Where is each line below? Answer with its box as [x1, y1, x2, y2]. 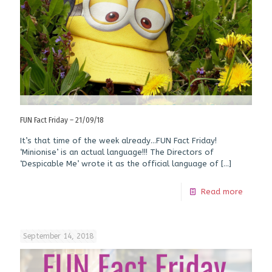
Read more [201, 187, 243, 197]
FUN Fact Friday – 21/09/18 [20, 115, 104, 125]
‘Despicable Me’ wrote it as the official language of [20, 159, 219, 169]
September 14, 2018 [23, 232, 93, 241]
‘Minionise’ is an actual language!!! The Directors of [20, 148, 214, 157]
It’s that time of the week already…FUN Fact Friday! [20, 136, 217, 146]
